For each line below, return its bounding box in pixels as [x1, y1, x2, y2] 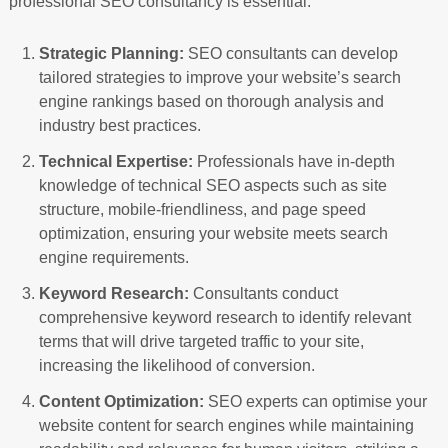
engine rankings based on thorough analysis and [38, 92, 384, 110]
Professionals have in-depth [192, 152, 395, 170]
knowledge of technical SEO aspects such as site [38, 176, 387, 194]
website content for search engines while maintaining [38, 416, 414, 434]
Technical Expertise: [38, 152, 193, 170]
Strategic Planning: [38, 44, 184, 62]
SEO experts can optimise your [203, 392, 427, 410]
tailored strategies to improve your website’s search [38, 68, 401, 86]
